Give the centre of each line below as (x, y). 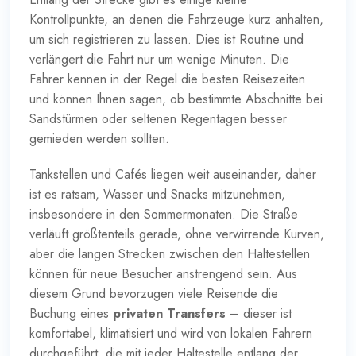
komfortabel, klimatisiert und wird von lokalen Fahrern (171, 333)
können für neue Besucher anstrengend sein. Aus (163, 273)
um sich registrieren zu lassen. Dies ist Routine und (166, 39)
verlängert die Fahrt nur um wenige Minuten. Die (159, 59)
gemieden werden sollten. (99, 138)
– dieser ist (259, 313)
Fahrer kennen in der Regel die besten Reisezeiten (167, 79)
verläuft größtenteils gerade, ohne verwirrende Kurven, (177, 234)
